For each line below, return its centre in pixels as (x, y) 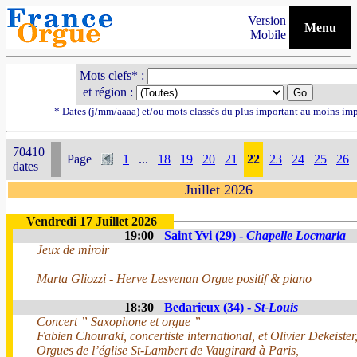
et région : (108, 92)
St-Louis (276, 307)
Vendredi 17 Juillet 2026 (92, 221)
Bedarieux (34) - (209, 307)
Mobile (270, 35)
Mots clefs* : (113, 75)
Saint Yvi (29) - (205, 235)
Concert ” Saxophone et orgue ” (119, 322)
